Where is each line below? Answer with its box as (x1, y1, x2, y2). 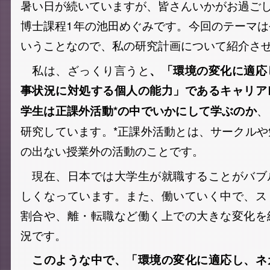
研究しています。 (20, 122, 113, 139)
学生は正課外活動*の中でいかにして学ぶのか (20, 102, 257, 119)
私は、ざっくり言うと (20, 61, 150, 78)
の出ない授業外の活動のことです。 (20, 142, 204, 159)
